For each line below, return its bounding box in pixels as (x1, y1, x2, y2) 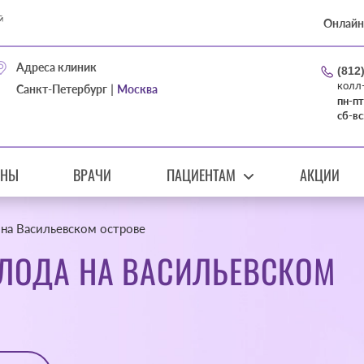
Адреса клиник (16, 60, 97, 74)
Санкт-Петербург (16, 82, 107, 96)
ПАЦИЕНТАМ (166, 164, 236, 186)
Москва (117, 82, 158, 96)
